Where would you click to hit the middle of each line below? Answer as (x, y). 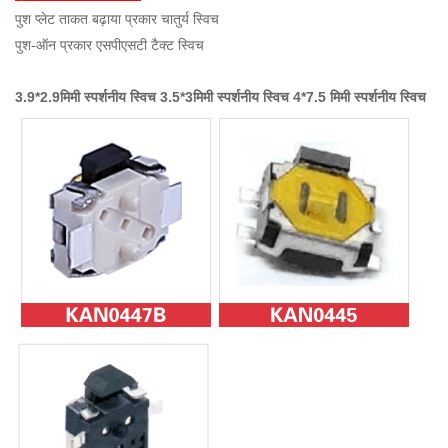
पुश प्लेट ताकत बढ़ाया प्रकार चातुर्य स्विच (117, 18)
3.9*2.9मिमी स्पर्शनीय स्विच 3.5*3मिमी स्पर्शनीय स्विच (154, 96)
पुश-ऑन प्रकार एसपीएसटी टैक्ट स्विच (109, 44)
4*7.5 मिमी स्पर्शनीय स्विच (359, 96)
